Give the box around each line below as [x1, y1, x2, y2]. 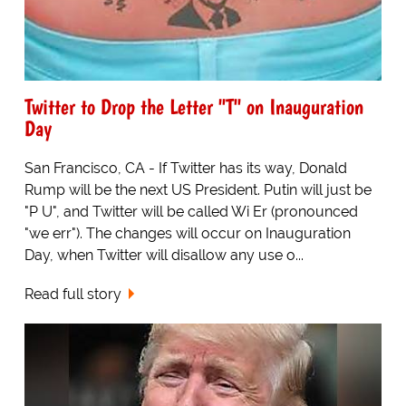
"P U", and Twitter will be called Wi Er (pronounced [24, 202, 358, 220]
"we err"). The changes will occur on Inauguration [24, 224, 351, 242]
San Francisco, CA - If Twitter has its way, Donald [24, 159, 347, 177]
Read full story [24, 285, 121, 303]
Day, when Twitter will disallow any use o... [24, 246, 304, 264]
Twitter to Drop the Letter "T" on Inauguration [24, 92, 363, 120]
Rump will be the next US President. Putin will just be [24, 180, 372, 198]
